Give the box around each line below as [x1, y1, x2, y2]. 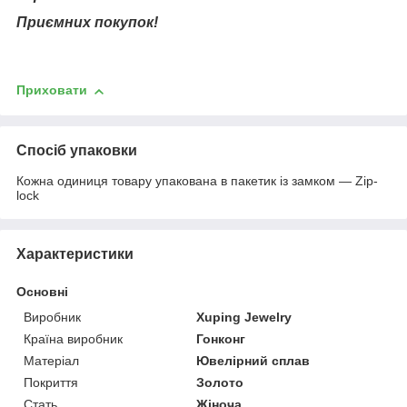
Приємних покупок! [16, 14, 165, 30]
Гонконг [196, 331, 246, 346]
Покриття [24, 374, 78, 390]
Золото [196, 374, 244, 390]
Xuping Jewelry [196, 309, 293, 324]
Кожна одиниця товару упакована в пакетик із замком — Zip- [16, 173, 378, 188]
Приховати [16, 83, 87, 98]
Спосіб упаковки [16, 142, 137, 158]
